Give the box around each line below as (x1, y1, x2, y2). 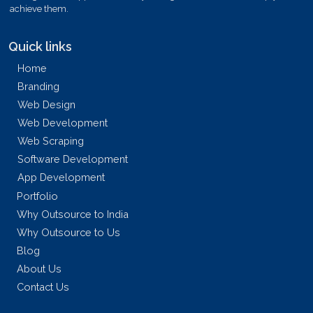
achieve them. (10, 3, 68, 15)
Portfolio (17, 190, 58, 203)
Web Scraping (17, 135, 84, 147)
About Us (17, 263, 61, 275)
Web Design (17, 99, 75, 111)
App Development (17, 171, 105, 184)
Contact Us (17, 281, 69, 293)
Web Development (17, 117, 108, 129)
